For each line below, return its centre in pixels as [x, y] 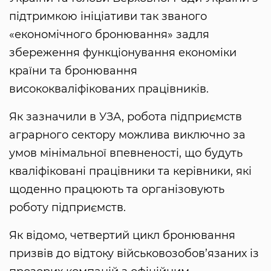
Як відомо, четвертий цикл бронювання [122, 235]
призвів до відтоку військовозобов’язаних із [134, 253]
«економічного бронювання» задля [109, 34]
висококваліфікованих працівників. [109, 89]
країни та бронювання [73, 70]
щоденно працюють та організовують [117, 189]
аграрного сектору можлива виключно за [127, 135]
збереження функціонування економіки [123, 52]
